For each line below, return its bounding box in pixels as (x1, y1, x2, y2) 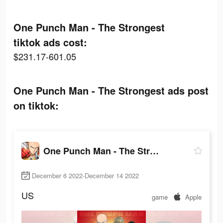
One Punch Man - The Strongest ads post (13, 83, 209, 98)
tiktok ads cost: (13, 35, 87, 49)
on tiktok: (13, 98, 59, 112)
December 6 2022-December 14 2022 (32, 171, 139, 181)
